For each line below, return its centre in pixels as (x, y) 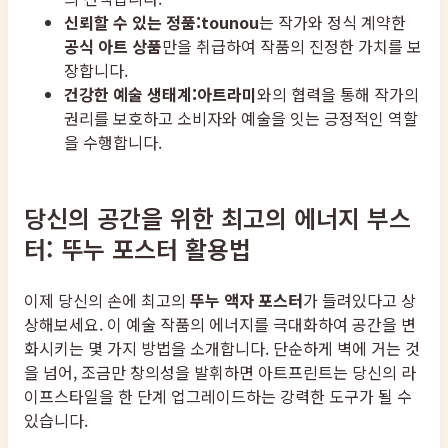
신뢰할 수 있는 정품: (132, 21)
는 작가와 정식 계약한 (332, 21)
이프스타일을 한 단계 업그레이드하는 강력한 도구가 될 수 (218, 395)
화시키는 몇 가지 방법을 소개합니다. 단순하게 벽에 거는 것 (222, 347)
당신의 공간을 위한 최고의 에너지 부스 (217, 217)
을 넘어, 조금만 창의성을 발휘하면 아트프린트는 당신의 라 (220, 371)
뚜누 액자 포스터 (246, 299)
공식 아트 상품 (113, 45)
